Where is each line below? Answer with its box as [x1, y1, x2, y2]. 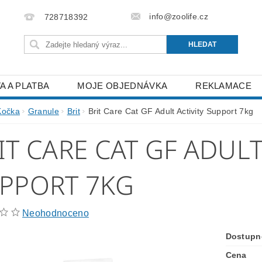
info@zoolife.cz [149, 12, 209, 21]
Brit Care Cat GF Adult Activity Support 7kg [88, 106, 254, 116]
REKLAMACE [195, 81, 252, 91]
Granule [27, 106, 59, 116]
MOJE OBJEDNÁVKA [77, 81, 168, 91]
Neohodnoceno [22, 208, 89, 218]
